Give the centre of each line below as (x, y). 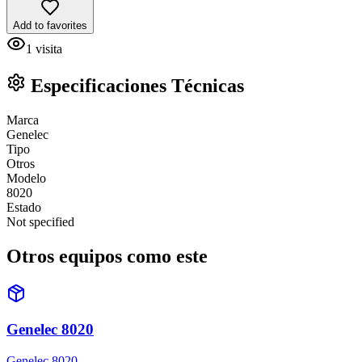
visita (49, 48)
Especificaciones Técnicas (135, 85)
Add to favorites (50, 25)
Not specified (40, 221)
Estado (24, 207)
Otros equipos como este (107, 256)
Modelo (26, 178)
